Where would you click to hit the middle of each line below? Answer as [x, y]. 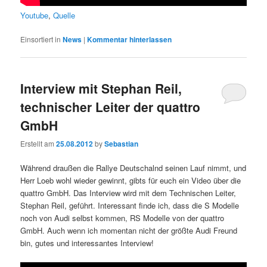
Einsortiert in [41, 39]
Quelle [64, 15]
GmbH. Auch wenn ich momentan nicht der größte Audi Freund [129, 231]
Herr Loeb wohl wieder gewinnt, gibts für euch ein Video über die [131, 181]
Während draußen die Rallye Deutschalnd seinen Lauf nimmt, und [133, 168]
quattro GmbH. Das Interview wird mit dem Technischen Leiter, [128, 193]
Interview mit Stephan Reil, [101, 89]
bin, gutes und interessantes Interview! [87, 243]
